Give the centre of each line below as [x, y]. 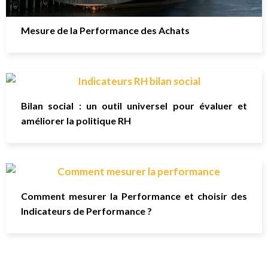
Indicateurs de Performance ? [86, 211]
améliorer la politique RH [76, 120]
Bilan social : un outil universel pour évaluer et [134, 105]
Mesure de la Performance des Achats [105, 30]
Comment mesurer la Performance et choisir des [134, 196]
